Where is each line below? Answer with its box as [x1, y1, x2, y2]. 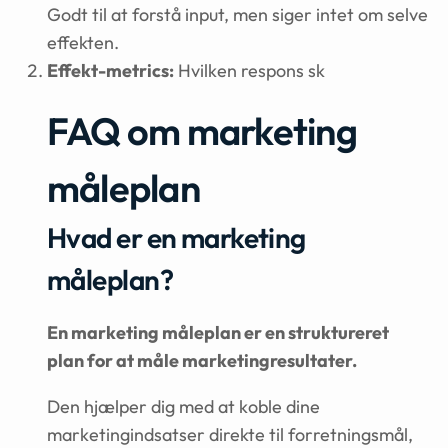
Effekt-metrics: [47, 59, 174, 82]
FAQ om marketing [47, 107, 357, 155]
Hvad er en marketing [47, 220, 306, 255]
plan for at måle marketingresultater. [47, 349, 357, 372]
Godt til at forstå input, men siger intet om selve [47, 3, 428, 26]
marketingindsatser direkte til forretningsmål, [47, 423, 413, 446]
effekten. [47, 31, 119, 54]
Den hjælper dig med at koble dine [47, 395, 320, 418]
